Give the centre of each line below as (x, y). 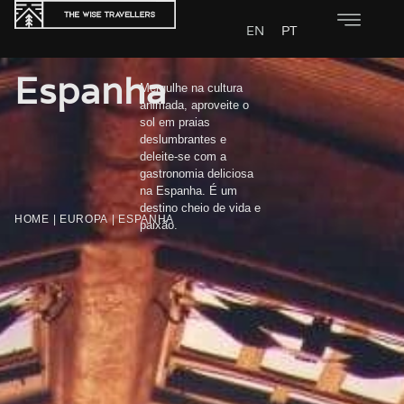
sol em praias (174, 122)
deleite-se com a (183, 156)
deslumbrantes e (183, 139)
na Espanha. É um (188, 191)
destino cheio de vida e (200, 208)
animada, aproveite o (194, 105)
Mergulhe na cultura (191, 88)
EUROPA (84, 219)
